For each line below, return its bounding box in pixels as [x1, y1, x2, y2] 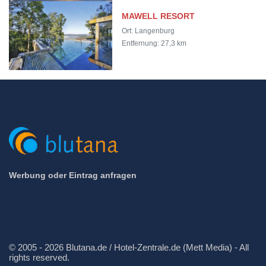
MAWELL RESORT [122, 11, 195, 21]
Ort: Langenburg [122, 27, 175, 36]
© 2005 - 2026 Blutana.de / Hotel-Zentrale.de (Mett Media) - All [9, 242, 249, 253]
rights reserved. [9, 252, 69, 263]
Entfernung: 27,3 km [122, 39, 187, 48]
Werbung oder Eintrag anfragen [9, 170, 137, 180]
